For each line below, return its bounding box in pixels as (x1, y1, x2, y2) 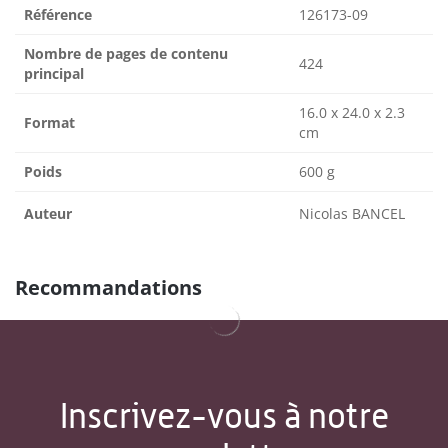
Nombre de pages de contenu (24, 44, 228, 64)
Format (24, 113, 75, 133)
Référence (24, 5, 92, 25)
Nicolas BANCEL (299, 204, 405, 224)
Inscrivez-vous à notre (59, 395, 389, 437)
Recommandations (15, 274, 202, 302)
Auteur (24, 204, 72, 224)
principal (24, 64, 84, 84)
